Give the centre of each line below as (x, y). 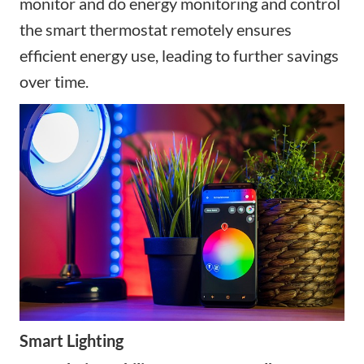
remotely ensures (230, 30)
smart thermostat (105, 30)
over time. (54, 82)
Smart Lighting (71, 340)
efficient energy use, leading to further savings (179, 56)
